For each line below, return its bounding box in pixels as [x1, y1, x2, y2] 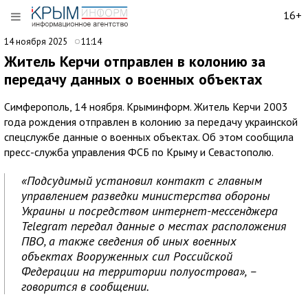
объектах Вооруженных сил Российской [21, 248, 232, 264]
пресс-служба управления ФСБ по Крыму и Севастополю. [4, 145, 274, 159]
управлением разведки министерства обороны [21, 188, 270, 203]
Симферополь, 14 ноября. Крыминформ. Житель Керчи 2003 [4, 100, 288, 113]
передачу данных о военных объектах [4, 69, 263, 89]
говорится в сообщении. [21, 278, 149, 294]
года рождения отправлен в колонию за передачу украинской [4, 115, 298, 129]
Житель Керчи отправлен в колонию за [4, 52, 265, 71]
